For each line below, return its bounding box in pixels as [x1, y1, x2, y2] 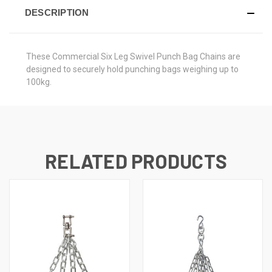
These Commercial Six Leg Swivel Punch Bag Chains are [26, 51, 240, 61]
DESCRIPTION [24, 7, 89, 18]
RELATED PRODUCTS [45, 149, 227, 172]
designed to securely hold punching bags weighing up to [26, 64, 239, 74]
